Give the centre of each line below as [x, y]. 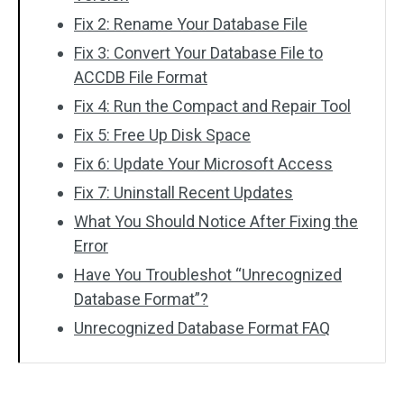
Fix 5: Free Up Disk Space [162, 135]
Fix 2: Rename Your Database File [191, 24]
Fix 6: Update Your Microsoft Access [203, 164]
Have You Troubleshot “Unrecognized [208, 275]
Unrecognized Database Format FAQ [202, 328]
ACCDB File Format [141, 77]
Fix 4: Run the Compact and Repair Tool [212, 106]
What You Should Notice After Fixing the [216, 221]
